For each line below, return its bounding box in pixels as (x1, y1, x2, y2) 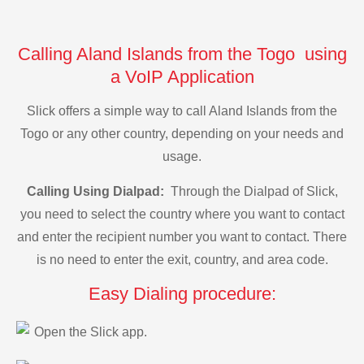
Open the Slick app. (34, 325, 147, 340)
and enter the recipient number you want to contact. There (17, 229, 347, 244)
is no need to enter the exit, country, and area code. (36, 252, 328, 266)
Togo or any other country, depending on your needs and (20, 127, 344, 141)
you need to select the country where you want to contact (19, 206, 344, 221)
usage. (162, 149, 201, 164)
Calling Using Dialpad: (26, 184, 167, 198)
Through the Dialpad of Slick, (167, 184, 338, 198)
